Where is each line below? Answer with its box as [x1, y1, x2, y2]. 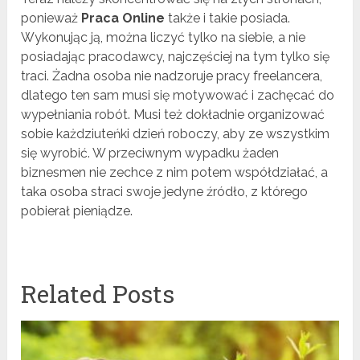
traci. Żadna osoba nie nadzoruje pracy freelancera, [21, 68, 323, 84]
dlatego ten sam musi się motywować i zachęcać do [21, 88, 335, 104]
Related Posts [21, 278, 175, 310]
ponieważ [21, 10, 82, 27]
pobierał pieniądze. [21, 203, 133, 219]
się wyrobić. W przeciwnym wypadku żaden [21, 145, 280, 162]
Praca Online [81, 10, 166, 27]
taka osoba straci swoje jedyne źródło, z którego [21, 184, 309, 200]
